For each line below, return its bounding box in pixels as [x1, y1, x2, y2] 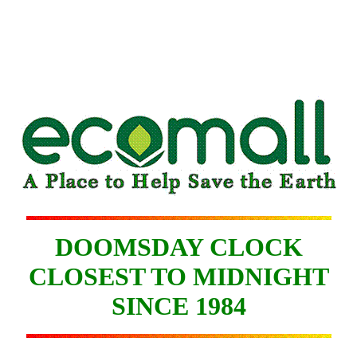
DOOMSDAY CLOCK [54, 233, 303, 261]
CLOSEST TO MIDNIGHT [28, 262, 329, 291]
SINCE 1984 [111, 292, 246, 320]
